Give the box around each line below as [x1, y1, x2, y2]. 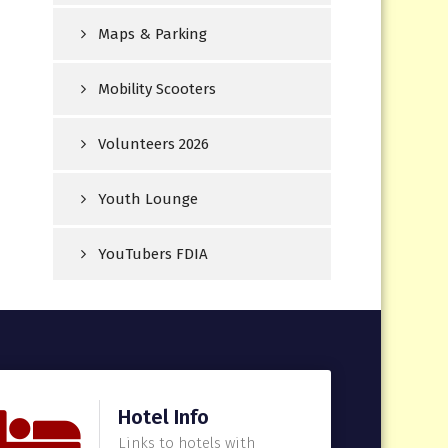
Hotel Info [117, 404, 209, 429]
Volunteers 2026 [98, 135, 210, 154]
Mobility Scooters [98, 80, 217, 99]
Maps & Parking [98, 25, 208, 44]
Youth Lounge [98, 190, 199, 209]
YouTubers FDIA [98, 245, 209, 264]
